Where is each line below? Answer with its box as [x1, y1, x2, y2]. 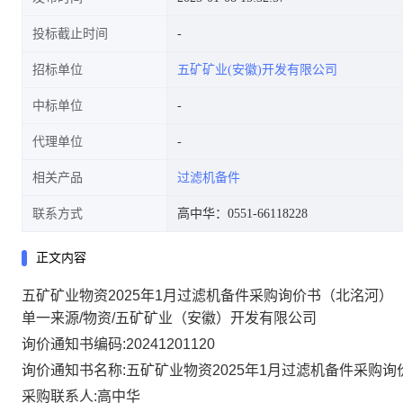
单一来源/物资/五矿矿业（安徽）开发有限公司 [22, 310, 317, 326]
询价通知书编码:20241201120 [22, 336, 215, 352]
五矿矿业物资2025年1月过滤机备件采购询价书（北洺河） [22, 288, 393, 303]
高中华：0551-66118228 [177, 207, 308, 220]
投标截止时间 [32, 27, 108, 40]
